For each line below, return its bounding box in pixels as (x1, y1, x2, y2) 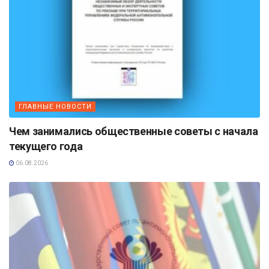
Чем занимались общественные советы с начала (9, 125, 258, 138)
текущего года (9, 140, 83, 153)
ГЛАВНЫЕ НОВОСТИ (19, 103, 92, 111)
